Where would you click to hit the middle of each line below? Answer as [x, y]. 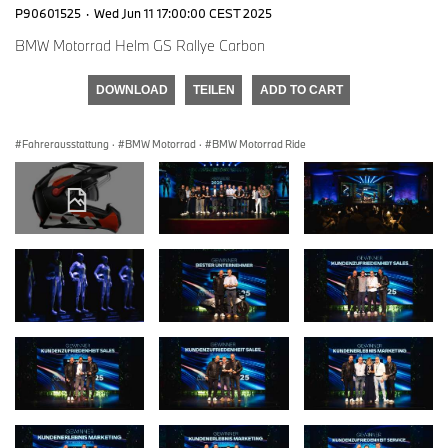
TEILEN [213, 89]
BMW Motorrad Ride [259, 143]
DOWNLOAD [131, 89]
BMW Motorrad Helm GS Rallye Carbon [140, 45]
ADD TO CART [301, 89]
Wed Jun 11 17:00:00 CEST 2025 [183, 12]
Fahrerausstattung [65, 143]
